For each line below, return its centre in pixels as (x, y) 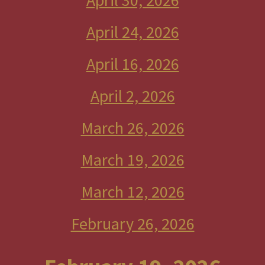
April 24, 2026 (132, 32)
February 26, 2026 (132, 224)
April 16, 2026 (132, 64)
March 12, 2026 (132, 192)
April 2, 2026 (132, 96)
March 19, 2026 (132, 160)
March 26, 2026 (132, 128)
